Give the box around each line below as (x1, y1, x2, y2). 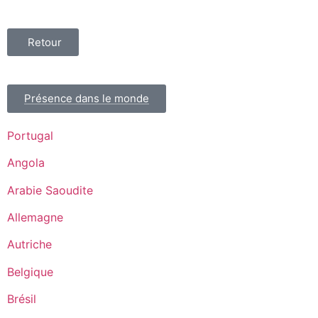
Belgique (7, 264, 53, 279)
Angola (7, 155, 45, 170)
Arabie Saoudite (7, 182, 93, 197)
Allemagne (7, 209, 63, 224)
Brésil (7, 292, 36, 307)
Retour (28, 35, 62, 49)
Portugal (7, 128, 53, 143)
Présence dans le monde (24, 91, 149, 105)
